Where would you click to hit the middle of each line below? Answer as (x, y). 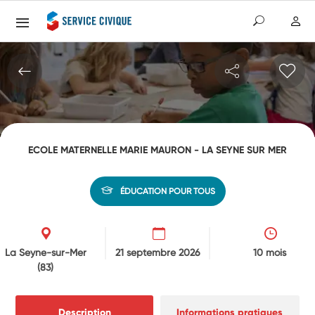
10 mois (269, 252)
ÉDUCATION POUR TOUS (167, 191)
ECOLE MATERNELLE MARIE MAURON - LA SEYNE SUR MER (157, 150)
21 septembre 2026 (157, 252)
